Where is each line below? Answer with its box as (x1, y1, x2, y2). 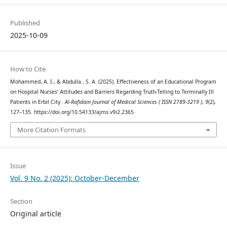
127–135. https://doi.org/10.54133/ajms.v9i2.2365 (10, 108, 134, 116)
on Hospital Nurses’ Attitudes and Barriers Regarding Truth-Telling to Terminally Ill (10, 88, 214, 95)
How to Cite (10, 64, 46, 73)
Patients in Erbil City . (10, 98, 65, 105)
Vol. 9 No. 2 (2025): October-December (10, 173, 139, 183)
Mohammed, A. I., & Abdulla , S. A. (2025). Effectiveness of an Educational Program (10, 78, 216, 85)
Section (10, 197, 32, 206)
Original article (10, 209, 61, 219)
